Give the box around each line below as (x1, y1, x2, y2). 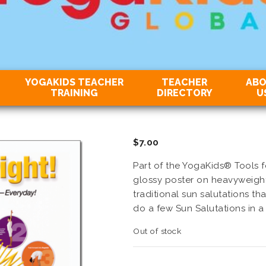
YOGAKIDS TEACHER (24, 77, 123, 88)
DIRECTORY (156, 87, 213, 99)
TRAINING (50, 87, 98, 99)
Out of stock (133, 226, 181, 236)
